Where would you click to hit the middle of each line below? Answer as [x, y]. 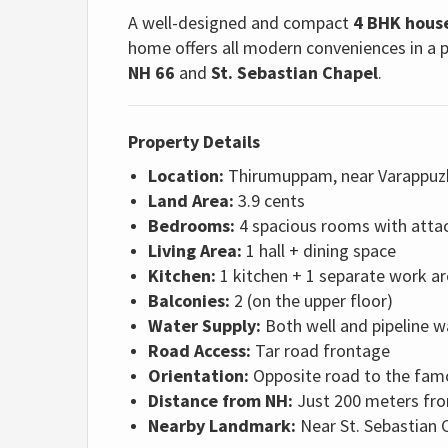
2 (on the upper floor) [311, 300]
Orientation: [198, 375]
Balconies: [189, 300]
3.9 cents [269, 200]
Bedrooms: [191, 225]
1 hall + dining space [319, 250]
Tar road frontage [320, 350]
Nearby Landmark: [222, 425]
